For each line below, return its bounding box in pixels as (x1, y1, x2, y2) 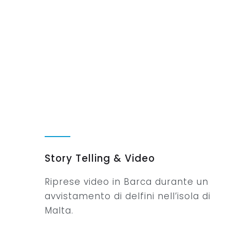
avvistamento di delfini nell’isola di (45, 189, 210, 202)
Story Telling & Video (45, 151, 155, 166)
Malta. (45, 204, 73, 217)
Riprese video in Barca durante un (45, 175, 208, 188)
